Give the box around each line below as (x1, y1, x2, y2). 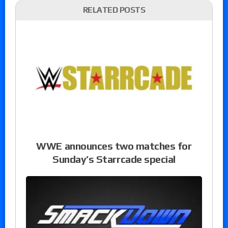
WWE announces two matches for (36, 139, 192, 152)
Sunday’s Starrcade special (52, 153, 176, 165)
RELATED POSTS (82, 5, 146, 15)
